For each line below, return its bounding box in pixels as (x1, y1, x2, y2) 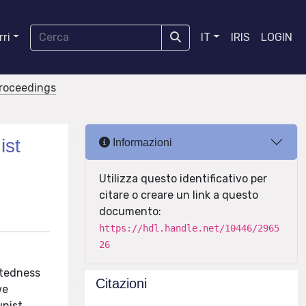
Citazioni (96, 276, 147, 291)
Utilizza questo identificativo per (99, 172, 267, 185)
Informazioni (110, 136, 172, 148)
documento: (99, 205, 161, 218)
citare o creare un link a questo (99, 189, 258, 201)
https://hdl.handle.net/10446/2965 (99, 223, 279, 234)
